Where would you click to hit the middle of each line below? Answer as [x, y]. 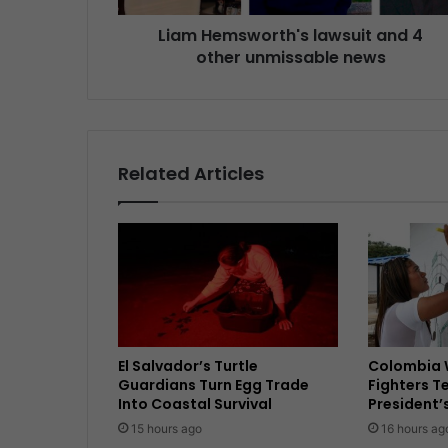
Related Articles [191, 173]
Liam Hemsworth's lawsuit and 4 [290, 35]
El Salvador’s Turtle [188, 365]
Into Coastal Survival [195, 403]
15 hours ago [166, 428]
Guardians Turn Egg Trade [213, 384]
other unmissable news [290, 57]
